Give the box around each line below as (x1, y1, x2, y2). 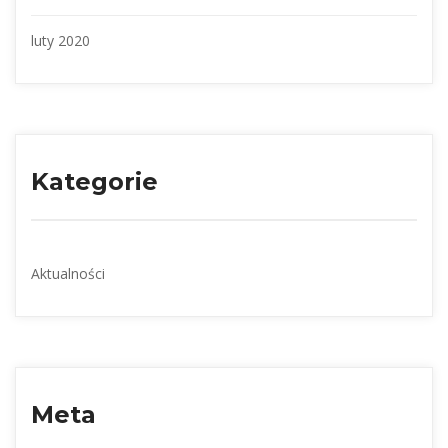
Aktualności (31, 263, 105, 283)
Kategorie (31, 166, 158, 196)
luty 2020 (31, 30, 90, 50)
